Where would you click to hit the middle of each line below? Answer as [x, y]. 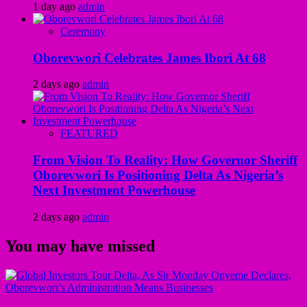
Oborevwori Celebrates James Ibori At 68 [149, 58]
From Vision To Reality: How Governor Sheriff [165, 160]
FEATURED [89, 134]
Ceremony [83, 31]
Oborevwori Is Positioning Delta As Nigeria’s [158, 175]
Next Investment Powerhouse [114, 191]
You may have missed [80, 246]
